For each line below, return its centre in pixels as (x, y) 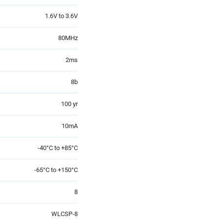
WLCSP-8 (64, 214)
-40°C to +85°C (58, 148)
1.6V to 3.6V (61, 16)
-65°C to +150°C (56, 170)
